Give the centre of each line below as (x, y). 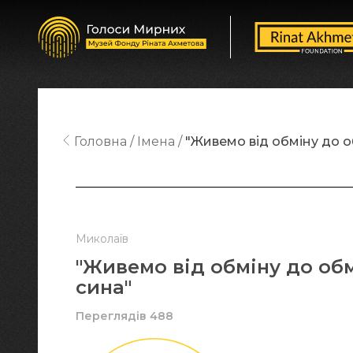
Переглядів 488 (124, 316)
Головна (100, 141)
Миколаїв (102, 239)
